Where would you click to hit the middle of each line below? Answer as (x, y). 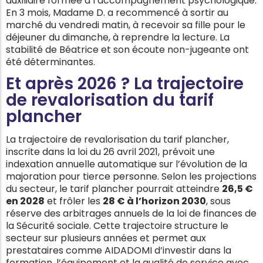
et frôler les (74, 201)
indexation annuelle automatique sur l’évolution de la (127, 164)
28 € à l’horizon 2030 (154, 201)
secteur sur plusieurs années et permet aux (106, 238)
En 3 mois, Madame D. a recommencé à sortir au (117, 12)
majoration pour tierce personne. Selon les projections (131, 177)
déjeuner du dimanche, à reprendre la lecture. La (118, 37)
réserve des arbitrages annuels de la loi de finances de (131, 214)
